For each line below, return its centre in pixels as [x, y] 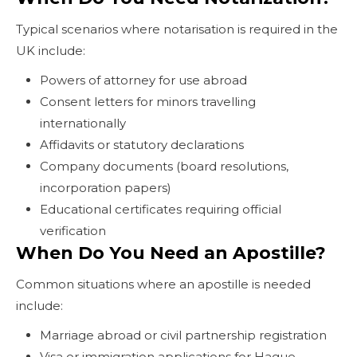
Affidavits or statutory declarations [142, 144]
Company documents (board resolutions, [164, 166]
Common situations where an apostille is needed [163, 284]
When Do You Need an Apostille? [171, 253]
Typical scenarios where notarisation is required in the [177, 29]
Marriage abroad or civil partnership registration [183, 335]
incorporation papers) [106, 187]
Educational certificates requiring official [161, 209]
